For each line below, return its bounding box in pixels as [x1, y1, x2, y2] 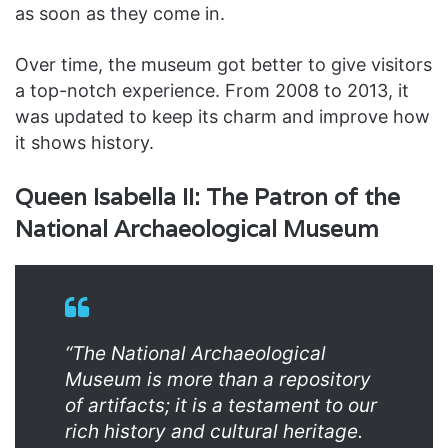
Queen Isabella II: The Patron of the [15, 181, 400, 212]
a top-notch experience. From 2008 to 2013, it [15, 79, 409, 101]
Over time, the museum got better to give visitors [15, 53, 432, 75]
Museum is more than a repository [65, 367, 371, 391]
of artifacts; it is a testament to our [65, 393, 377, 417]
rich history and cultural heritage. [65, 419, 363, 443]
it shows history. [15, 131, 154, 153]
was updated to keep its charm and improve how [15, 105, 430, 127]
